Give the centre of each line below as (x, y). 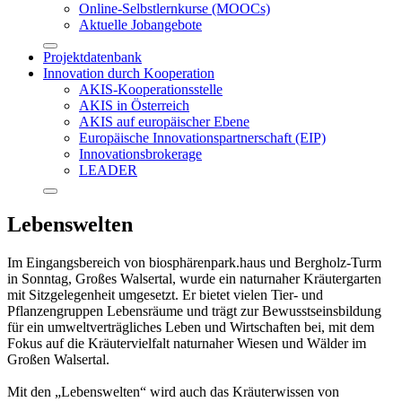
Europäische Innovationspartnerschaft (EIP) (202, 137)
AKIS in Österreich (134, 105)
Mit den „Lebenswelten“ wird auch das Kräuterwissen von (173, 391)
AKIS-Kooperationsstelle (151, 89)
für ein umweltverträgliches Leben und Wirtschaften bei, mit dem (191, 327)
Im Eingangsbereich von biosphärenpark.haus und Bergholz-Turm (194, 262)
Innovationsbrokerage (140, 153)
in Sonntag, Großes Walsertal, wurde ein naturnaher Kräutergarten (194, 278)
